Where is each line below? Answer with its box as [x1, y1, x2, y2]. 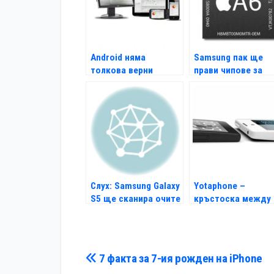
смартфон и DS [194, 206, 257, 218]
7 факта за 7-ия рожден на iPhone [97, 251, 262, 266]
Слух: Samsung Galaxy [91, 180, 180, 192]
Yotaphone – [194, 180, 245, 192]
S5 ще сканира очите [91, 193, 180, 205]
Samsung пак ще [194, 52, 263, 64]
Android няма [91, 52, 146, 64]
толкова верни [91, 65, 153, 76]
